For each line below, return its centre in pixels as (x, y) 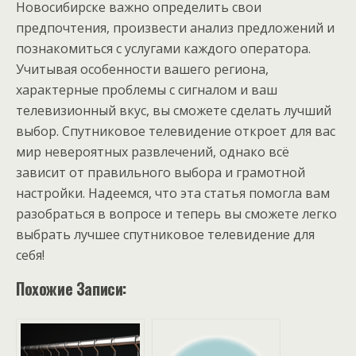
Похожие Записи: (71, 288)
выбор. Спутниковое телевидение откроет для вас (176, 131)
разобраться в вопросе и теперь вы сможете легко (176, 213)
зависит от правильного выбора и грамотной (161, 172)
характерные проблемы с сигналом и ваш (147, 89)
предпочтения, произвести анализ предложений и (175, 27)
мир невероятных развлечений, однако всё (153, 151)
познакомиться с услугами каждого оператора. (163, 48)
